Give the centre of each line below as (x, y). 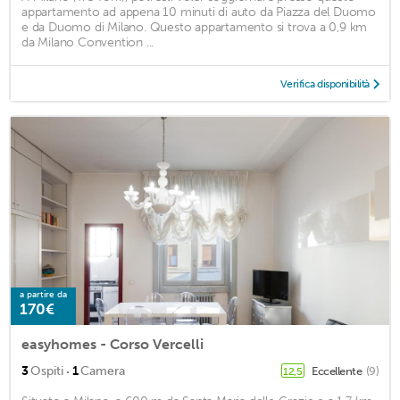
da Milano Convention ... (88, 42)
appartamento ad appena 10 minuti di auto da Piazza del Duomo (199, 12)
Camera (103, 371)
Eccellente (338, 371)
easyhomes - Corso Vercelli (112, 344)
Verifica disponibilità (325, 83)
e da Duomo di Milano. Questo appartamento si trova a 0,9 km (195, 27)
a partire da (43, 294)
